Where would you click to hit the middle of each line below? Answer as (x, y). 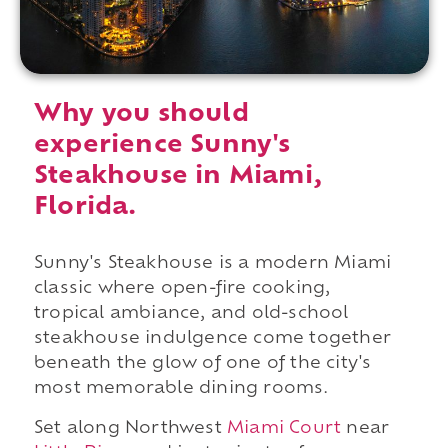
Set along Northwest (130, 428)
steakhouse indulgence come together (212, 339)
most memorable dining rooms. (181, 389)
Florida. (85, 208)
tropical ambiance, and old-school (191, 314)
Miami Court (284, 428)
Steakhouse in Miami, (177, 177)
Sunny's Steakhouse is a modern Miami (212, 264)
